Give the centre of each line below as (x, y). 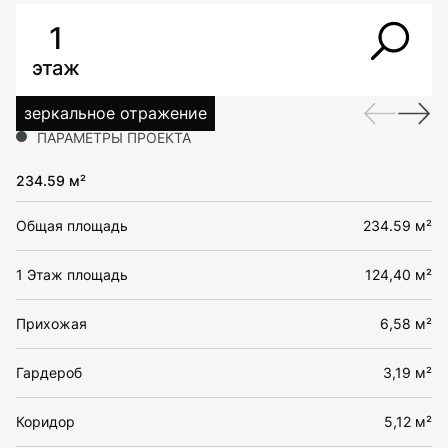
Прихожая (51, 323)
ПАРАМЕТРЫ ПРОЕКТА (114, 137)
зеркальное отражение (115, 113)
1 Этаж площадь (72, 274)
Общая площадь (72, 225)
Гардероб (49, 372)
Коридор (45, 421)
